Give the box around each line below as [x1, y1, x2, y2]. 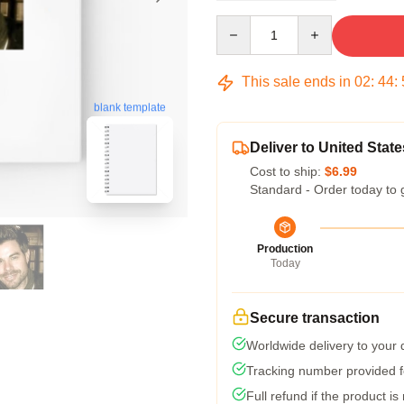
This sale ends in [238, 74, 354, 89]
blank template [94, 99, 166, 113]
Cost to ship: [250, 164, 325, 179]
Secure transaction [250, 310, 380, 326]
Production [257, 243, 313, 255]
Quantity [216, 16, 263, 31]
